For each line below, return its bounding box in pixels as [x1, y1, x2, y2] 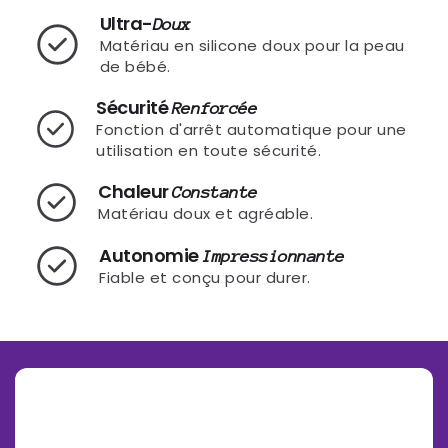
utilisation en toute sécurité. [96, 139, 322, 161]
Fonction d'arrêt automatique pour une [96, 118, 407, 140]
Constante [172, 183, 258, 203]
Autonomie [99, 242, 203, 268]
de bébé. [99, 55, 171, 77]
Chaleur [98, 179, 173, 205]
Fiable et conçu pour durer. [99, 266, 311, 288]
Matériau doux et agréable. [98, 203, 314, 225]
